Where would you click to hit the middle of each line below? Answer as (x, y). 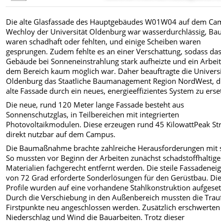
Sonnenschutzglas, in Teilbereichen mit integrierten (93, 115)
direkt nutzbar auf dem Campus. (61, 134)
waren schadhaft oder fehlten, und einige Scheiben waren (104, 41)
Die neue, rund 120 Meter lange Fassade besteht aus (95, 105)
